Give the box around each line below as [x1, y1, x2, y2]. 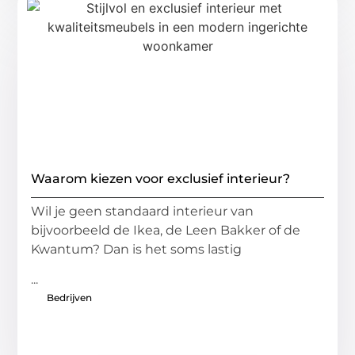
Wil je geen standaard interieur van [31, 203, 254, 219]
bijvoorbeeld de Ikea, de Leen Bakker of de [31, 222, 301, 238]
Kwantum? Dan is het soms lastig [31, 241, 242, 257]
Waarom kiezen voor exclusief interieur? [31, 170, 291, 186]
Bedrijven [47, 292, 93, 304]
